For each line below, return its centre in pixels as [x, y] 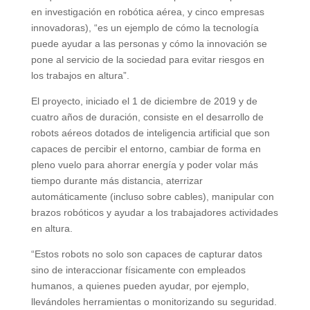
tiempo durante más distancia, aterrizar [117, 180]
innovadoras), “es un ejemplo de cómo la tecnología [145, 27]
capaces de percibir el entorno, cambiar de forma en [146, 148]
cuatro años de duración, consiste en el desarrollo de [147, 117]
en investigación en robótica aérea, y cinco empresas [147, 11]
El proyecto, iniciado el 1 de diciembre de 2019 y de [144, 101]
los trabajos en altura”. [80, 75]
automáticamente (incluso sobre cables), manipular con [152, 196]
